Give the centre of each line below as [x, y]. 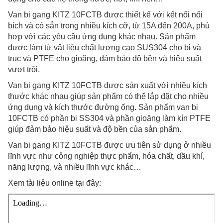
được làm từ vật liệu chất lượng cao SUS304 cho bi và [105, 48]
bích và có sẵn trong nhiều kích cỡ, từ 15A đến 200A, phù [109, 26]
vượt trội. [24, 70]
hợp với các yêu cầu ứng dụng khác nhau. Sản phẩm [102, 37]
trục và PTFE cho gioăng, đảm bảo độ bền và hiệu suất [105, 59]
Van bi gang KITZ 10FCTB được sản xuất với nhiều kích [108, 86]
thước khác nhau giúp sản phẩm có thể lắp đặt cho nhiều [108, 97]
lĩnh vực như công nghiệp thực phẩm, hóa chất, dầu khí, [106, 156]
